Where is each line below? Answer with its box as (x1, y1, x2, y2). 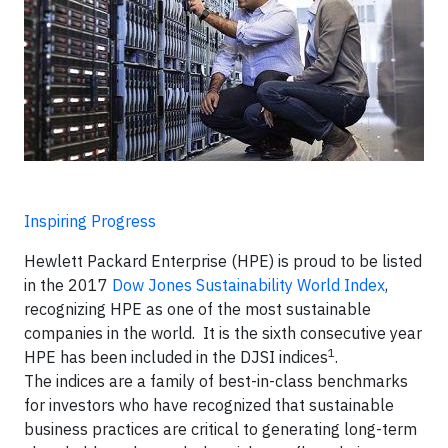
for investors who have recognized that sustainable (24, 395, 394, 415)
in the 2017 (24, 275, 112, 295)
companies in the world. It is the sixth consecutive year (24, 323, 422, 343)
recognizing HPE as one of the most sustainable (24, 299, 371, 319)
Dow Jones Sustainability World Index (112, 275, 385, 295)
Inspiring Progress (24, 211, 156, 231)
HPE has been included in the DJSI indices (24, 347, 328, 367)
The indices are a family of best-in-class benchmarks (24, 371, 408, 391)
